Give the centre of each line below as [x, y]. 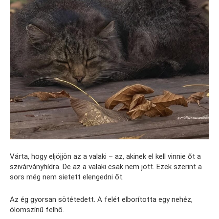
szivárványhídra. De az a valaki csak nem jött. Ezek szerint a [106, 167]
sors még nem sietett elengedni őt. [67, 177]
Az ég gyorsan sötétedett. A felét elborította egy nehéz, [101, 200]
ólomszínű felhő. [37, 210]
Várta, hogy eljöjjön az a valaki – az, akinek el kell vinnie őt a [105, 157]
